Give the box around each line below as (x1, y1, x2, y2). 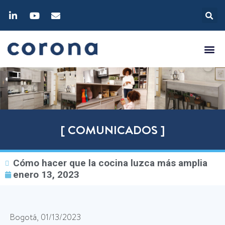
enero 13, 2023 (13, 169, 79, 180)
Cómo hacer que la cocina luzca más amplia (13, 157, 207, 169)
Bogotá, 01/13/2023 (10, 211, 81, 223)
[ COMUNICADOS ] (60, 121, 165, 138)
